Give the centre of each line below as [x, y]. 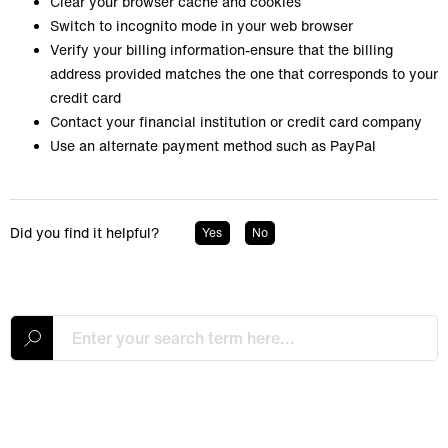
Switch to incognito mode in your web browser [201, 25]
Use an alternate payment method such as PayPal [213, 145]
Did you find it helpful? [85, 232]
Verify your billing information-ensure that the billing [221, 49]
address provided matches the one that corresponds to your [244, 73]
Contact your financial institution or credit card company [236, 121]
